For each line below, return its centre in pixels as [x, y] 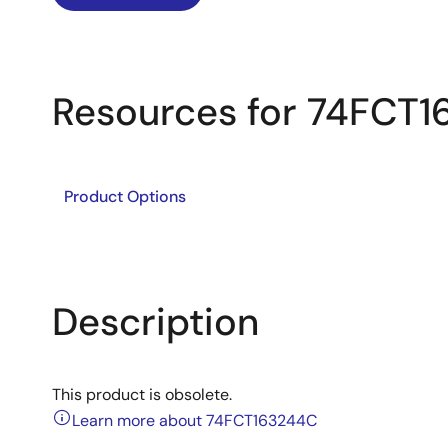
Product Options [125, 196]
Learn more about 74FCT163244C [194, 420]
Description [155, 322]
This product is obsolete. [142, 394]
